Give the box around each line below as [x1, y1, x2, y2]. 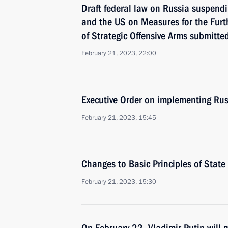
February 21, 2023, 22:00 [81, 49, 156, 58]
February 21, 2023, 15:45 [81, 113, 156, 122]
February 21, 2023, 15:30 [81, 177, 156, 186]
